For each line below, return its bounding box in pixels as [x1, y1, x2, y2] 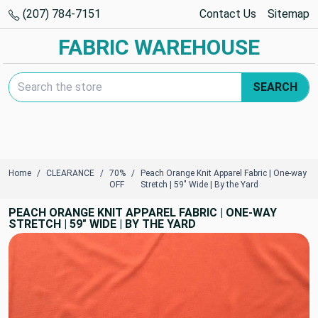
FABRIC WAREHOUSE [58, 35, 260, 60]
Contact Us [199, 7, 256, 21]
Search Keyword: [8, 73, 92, 87]
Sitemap [268, 7, 309, 21]
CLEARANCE [46, 168, 94, 178]
